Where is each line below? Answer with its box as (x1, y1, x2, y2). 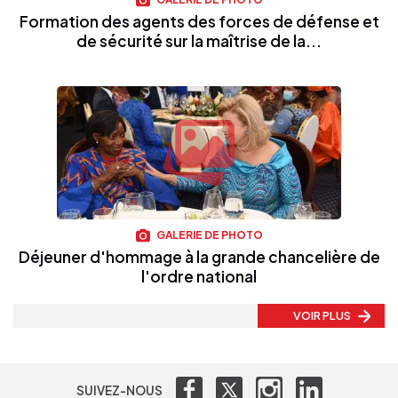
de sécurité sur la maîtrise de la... (76, 30, 322, 51)
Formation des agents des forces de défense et (19, 11, 379, 31)
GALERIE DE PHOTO (154, 227, 263, 242)
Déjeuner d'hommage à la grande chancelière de (18, 247, 380, 267)
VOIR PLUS (293, 308, 353, 323)
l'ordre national (141, 267, 257, 287)
